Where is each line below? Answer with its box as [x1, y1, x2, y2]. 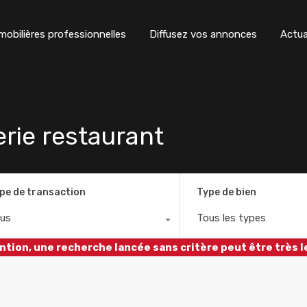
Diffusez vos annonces [149, 28, 257, 40]
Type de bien [197, 186, 257, 198]
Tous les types [197, 211, 267, 224]
